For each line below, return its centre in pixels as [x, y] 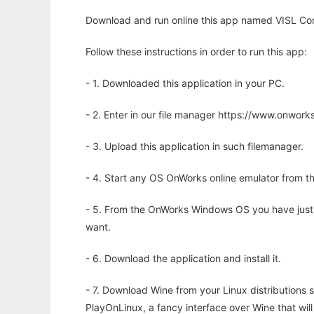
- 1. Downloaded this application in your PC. [185, 83]
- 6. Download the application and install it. [183, 259]
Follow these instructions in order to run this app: [196, 52]
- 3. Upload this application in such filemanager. [194, 146]
